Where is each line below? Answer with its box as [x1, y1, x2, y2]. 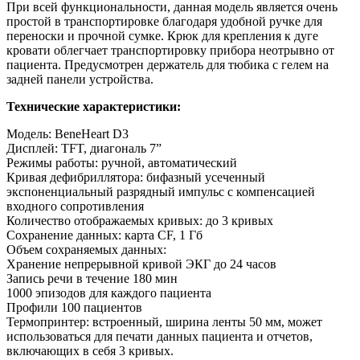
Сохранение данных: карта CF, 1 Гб [6, 227, 202, 242]
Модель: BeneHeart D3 [6, 126, 129, 141]
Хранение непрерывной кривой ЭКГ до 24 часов [6, 256, 276, 271]
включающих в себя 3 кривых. [6, 343, 174, 358]
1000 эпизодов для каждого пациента [6, 285, 211, 300]
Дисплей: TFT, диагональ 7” [6, 141, 162, 155]
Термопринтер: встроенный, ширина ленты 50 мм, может [6, 314, 322, 329]
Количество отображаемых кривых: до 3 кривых [6, 213, 273, 227]
